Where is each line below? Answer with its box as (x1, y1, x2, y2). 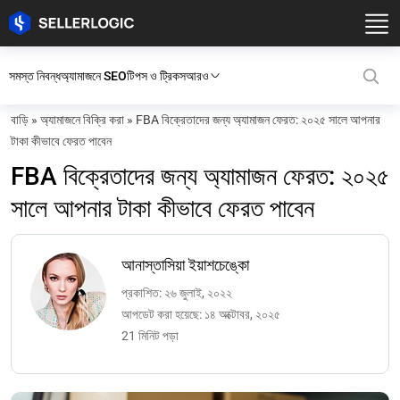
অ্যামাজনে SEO (61, 68, 127, 83)
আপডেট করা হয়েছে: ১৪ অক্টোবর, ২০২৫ (121, 307, 281, 321)
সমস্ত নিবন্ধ (9, 68, 61, 83)
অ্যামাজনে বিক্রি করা (40, 112, 124, 127)
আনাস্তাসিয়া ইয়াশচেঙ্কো (121, 255, 250, 274)
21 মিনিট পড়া (121, 329, 179, 343)
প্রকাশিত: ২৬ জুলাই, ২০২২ (121, 286, 233, 300)
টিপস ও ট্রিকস (127, 68, 186, 83)
